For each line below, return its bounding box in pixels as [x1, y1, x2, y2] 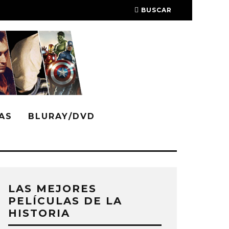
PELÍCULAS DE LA [8, 195, 122, 207]
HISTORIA [8, 207, 70, 219]
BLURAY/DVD [28, 111, 95, 121]
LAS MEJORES [8, 182, 97, 195]
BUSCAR [141, 6, 172, 14]
